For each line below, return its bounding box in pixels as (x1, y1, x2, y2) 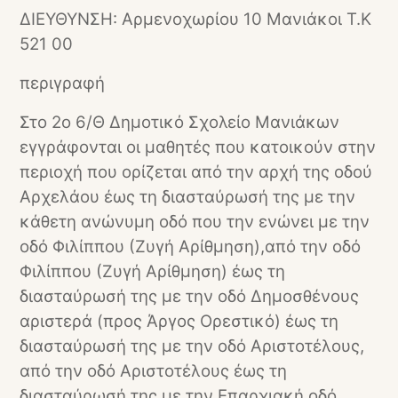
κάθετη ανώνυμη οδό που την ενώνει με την (20, 211, 370, 232)
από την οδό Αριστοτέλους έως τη (20, 361, 288, 381)
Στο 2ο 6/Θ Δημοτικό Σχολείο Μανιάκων (20, 112, 340, 132)
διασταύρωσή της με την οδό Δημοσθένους (20, 286, 360, 306)
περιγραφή (20, 73, 106, 93)
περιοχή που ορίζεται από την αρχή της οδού (20, 162, 373, 182)
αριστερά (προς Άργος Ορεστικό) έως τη (20, 311, 339, 331)
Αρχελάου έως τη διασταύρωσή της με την (20, 187, 356, 207)
